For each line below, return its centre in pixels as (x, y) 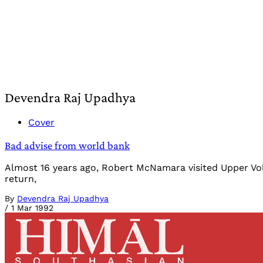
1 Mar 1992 (32, 208)
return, (21, 179)
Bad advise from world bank (67, 145)
